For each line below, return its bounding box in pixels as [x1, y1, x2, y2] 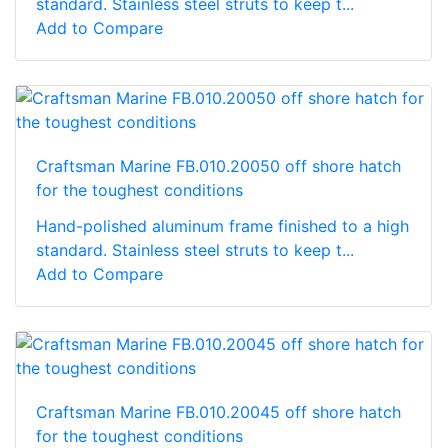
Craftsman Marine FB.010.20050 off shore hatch [36, 155, 401, 176]
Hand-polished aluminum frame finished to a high [36, 215, 409, 236]
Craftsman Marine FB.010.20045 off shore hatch [36, 401, 401, 422]
